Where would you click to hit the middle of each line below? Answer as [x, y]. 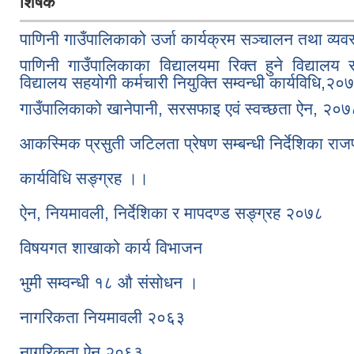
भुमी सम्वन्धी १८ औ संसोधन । [109, 282]
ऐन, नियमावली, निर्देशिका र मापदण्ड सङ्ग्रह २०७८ [171, 213]
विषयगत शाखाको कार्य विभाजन [111, 247]
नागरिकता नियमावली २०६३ [102, 317]
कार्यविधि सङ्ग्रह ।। [84, 178]
